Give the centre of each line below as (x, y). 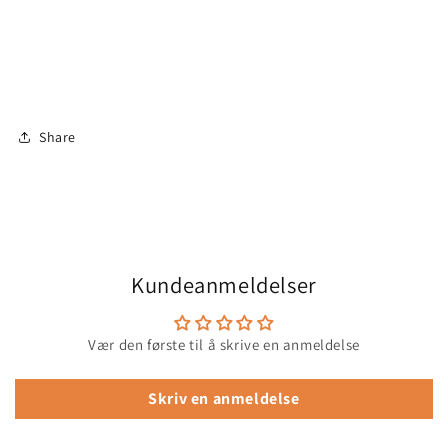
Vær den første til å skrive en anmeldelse (224, 345)
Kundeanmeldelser (224, 285)
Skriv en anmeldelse (224, 399)
